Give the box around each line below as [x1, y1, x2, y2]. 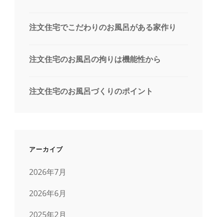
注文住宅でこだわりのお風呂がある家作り [29, 21, 176, 32]
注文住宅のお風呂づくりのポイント [29, 85, 153, 96]
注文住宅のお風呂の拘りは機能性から [29, 53, 161, 64]
